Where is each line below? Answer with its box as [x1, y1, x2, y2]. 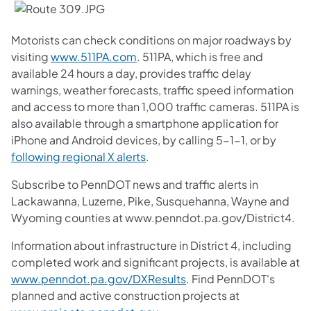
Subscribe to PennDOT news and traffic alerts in [11, 176, 258, 192]
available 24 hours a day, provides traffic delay [11, 65, 251, 81]
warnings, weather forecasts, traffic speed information [11, 82, 294, 97]
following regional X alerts [11, 149, 146, 164]
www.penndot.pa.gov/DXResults [11, 271, 186, 286]
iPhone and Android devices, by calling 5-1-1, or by [11, 132, 276, 147]
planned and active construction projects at [11, 287, 239, 303]
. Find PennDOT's [186, 271, 275, 286]
